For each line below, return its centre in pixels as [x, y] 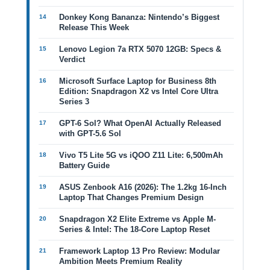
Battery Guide [84, 165]
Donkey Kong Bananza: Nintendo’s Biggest [139, 17]
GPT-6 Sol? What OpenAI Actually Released [140, 123]
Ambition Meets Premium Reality [121, 261]
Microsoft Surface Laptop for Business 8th [138, 81]
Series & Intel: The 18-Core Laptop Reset [134, 229]
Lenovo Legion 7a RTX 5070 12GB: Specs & [140, 49]
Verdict [72, 59]
